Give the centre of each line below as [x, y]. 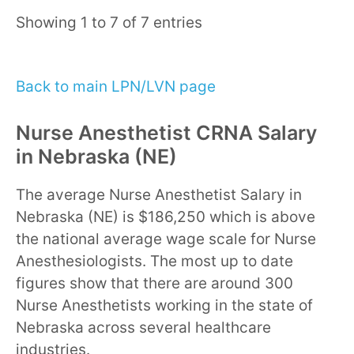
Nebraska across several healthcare [143, 327]
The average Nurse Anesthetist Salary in [159, 194]
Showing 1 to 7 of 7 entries [109, 22]
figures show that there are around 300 [154, 283]
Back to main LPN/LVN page [116, 87]
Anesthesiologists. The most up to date [154, 261]
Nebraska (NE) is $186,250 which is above [166, 217]
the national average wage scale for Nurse [166, 239]
